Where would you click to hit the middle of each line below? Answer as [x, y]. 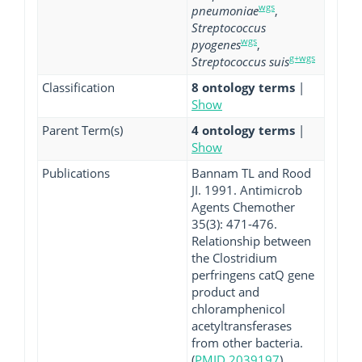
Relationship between [251, 241]
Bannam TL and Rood [251, 173]
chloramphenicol [238, 309]
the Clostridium [234, 258]
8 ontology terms [245, 87]
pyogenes [216, 44]
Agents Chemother [243, 207]
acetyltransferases [242, 326]
